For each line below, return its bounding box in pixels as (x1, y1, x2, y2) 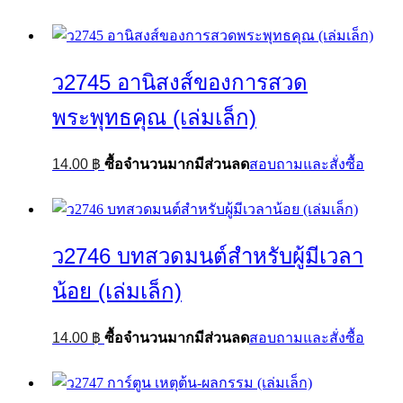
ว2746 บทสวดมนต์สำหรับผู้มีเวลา (52, 243, 363, 268)
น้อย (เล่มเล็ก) (52, 278, 182, 303)
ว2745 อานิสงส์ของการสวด (52, 70, 308, 95)
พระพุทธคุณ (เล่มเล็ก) (52, 105, 256, 130)
